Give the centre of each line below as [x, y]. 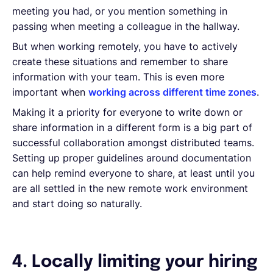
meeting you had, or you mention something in [120, 11]
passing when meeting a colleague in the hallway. [126, 26]
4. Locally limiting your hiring [135, 262]
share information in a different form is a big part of [132, 127]
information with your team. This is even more [118, 76]
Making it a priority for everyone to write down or [127, 112]
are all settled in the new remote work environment [130, 188]
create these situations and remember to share [120, 61]
